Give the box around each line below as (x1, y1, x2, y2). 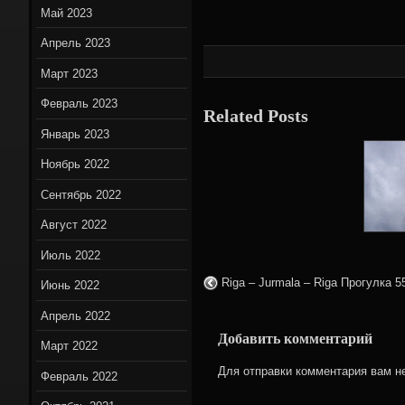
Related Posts (203, 106, 308, 127)
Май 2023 (41, 5, 93, 20)
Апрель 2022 (41, 308, 111, 323)
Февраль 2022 (41, 369, 118, 383)
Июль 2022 (41, 248, 101, 262)
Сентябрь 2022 (41, 187, 122, 202)
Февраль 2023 (41, 97, 118, 111)
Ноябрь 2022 (41, 157, 110, 172)
